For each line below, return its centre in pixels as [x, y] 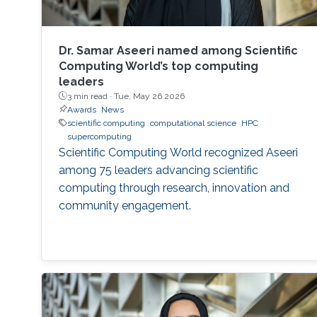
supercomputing [99, 136]
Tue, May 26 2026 [149, 96]
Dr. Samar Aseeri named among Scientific [178, 50]
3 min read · [90, 96]
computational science [193, 123]
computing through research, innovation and [174, 188]
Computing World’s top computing [158, 66]
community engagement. [125, 205]
